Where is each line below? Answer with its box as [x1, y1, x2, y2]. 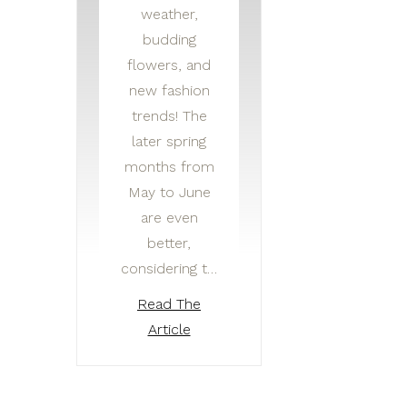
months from [124, 158, 214, 176]
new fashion [128, 82, 210, 100]
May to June [127, 184, 211, 202]
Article [147, 321, 191, 339]
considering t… [121, 260, 217, 278]
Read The [137, 295, 201, 313]
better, [147, 234, 191, 253]
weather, [140, 5, 198, 24]
